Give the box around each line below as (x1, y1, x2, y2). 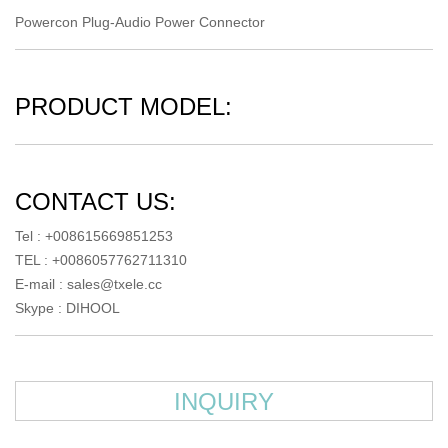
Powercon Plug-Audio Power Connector (15, 13, 265, 30)
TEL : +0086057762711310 (15, 251, 187, 268)
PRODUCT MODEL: (15, 92, 232, 120)
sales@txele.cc (67, 275, 162, 292)
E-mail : (15, 275, 67, 292)
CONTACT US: (15, 187, 176, 215)
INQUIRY (174, 387, 274, 415)
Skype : (15, 299, 66, 316)
